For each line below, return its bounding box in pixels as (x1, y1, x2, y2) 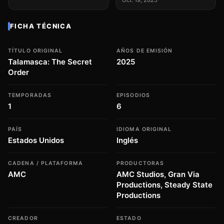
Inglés (116, 135, 138, 145)
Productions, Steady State (116, 180, 212, 190)
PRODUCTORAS (116, 160, 164, 167)
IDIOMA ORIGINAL (116, 126, 172, 133)
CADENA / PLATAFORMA (8, 160, 83, 167)
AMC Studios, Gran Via (116, 169, 199, 179)
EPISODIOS (116, 92, 150, 99)
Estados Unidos (8, 135, 64, 145)
